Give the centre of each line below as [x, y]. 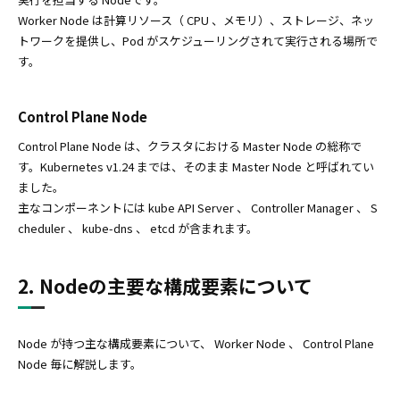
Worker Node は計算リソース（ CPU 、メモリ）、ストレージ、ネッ [196, 21]
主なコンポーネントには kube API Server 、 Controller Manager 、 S [198, 208]
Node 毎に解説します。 [80, 364]
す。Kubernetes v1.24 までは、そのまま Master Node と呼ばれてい [196, 167]
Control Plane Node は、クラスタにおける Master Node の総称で [190, 146]
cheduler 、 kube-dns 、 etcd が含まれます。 [138, 229]
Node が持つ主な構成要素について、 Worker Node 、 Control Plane [196, 344]
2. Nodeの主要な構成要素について [165, 286]
